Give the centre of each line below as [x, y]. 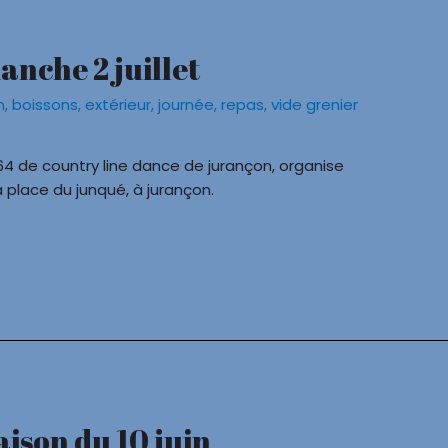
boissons [45, 104]
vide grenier [315, 104]
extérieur [118, 104]
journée [186, 104]
